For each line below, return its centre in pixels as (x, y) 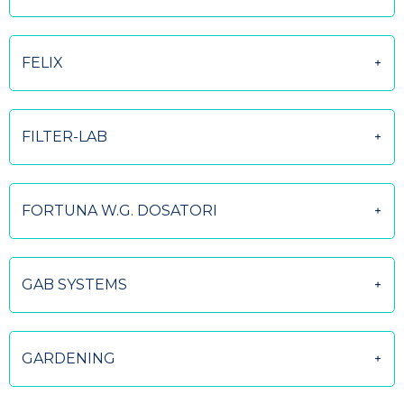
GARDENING (69, 358)
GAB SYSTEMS (74, 285)
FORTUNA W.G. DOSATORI (119, 211)
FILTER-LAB (64, 137)
